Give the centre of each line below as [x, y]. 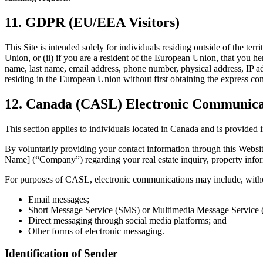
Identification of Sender [61, 254]
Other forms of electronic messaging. [96, 231]
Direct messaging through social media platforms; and [127, 220]
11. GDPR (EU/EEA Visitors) [92, 22]
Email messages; [59, 199]
